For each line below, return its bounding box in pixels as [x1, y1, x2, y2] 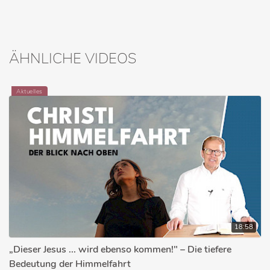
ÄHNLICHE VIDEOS [9, 48, 136, 68]
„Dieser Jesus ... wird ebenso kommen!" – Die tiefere [9, 243, 231, 257]
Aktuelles [16, 87, 43, 96]
